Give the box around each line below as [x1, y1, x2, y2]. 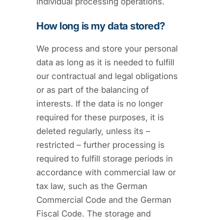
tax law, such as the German [36, 181, 147, 191]
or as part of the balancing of [36, 84, 149, 95]
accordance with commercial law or [36, 167, 176, 177]
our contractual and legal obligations [36, 71, 178, 81]
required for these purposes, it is [36, 112, 164, 122]
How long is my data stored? [36, 19, 165, 32]
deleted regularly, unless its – [36, 126, 150, 136]
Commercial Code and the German [36, 194, 171, 205]
